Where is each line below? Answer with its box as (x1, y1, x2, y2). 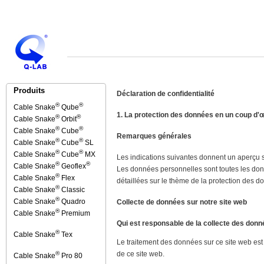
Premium (60, 209, 90, 217)
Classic (60, 186, 85, 194)
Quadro (60, 197, 85, 206)
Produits (14, 86, 45, 95)
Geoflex (60, 162, 86, 170)
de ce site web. (117, 249, 164, 258)
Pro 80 (60, 252, 82, 260)
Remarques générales (117, 131, 192, 140)
